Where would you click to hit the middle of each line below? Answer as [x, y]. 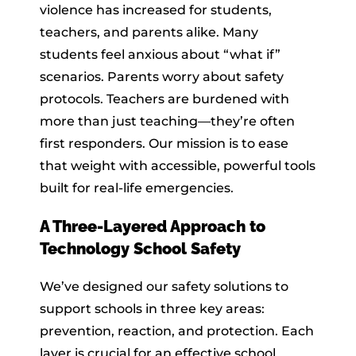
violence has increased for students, [156, 10]
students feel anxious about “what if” [160, 54]
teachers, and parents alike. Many [149, 32]
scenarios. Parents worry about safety [162, 76]
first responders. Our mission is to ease [164, 143]
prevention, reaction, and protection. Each [177, 331]
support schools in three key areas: [152, 308]
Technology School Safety [140, 248]
